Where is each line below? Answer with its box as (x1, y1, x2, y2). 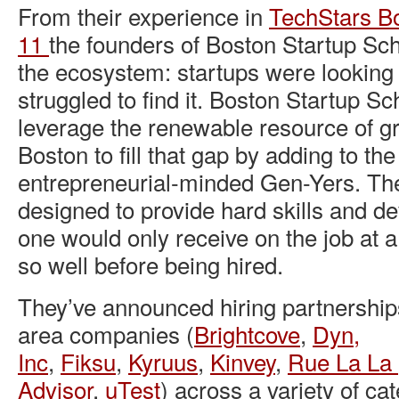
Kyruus (128, 345, 198, 378)
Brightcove (194, 317, 300, 350)
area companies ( (18, 317, 194, 350)
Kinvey (210, 345, 275, 378)
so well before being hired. (18, 248, 283, 281)
